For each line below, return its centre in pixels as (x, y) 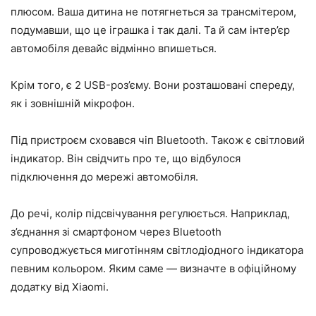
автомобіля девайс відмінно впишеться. (114, 49)
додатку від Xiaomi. (60, 287)
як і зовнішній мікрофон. (73, 104)
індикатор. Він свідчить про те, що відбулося (126, 159)
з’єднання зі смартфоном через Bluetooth (116, 232)
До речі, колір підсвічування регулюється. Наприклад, (150, 214)
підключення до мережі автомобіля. (104, 177)
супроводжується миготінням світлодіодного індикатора (157, 250)
